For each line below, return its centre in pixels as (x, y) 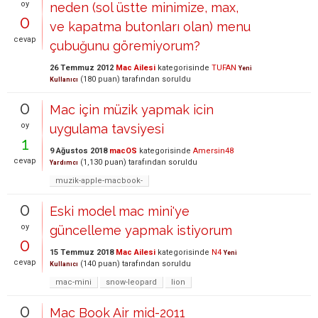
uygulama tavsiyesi (107, 129)
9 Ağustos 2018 (78, 151)
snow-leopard (131, 282)
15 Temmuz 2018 (82, 252)
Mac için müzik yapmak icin (132, 110)
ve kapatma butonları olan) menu (150, 27)
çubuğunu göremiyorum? (125, 46)
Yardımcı (64, 163)
